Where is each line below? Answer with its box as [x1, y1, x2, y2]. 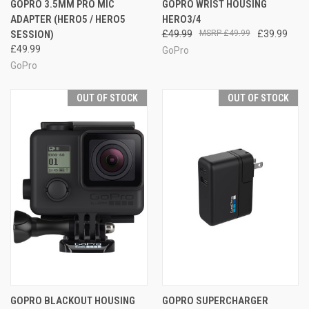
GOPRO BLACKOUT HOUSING [10, 294, 135, 307]
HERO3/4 [161, 12, 201, 26]
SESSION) [10, 28, 54, 41]
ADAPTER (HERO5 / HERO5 [10, 12, 126, 26]
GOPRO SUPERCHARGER [161, 294, 268, 307]
